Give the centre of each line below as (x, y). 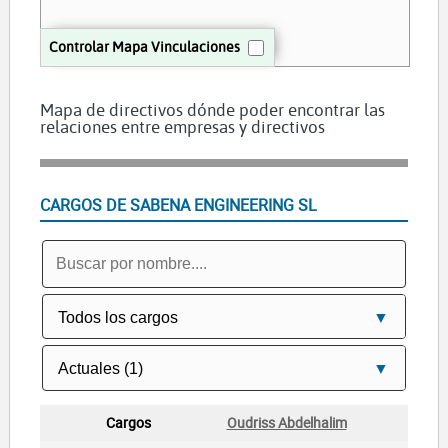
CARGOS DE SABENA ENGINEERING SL (178, 205)
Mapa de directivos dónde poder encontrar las (212, 109)
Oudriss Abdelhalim (286, 422)
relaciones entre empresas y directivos (182, 126)
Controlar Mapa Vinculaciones (144, 47)
